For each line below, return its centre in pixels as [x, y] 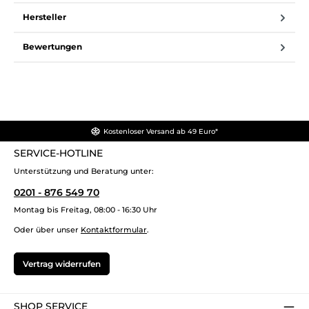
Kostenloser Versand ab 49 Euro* [161, 131]
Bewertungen [52, 47]
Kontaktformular [114, 229]
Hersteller [44, 17]
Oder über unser [47, 229]
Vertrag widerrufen [62, 264]
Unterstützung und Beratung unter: [84, 171]
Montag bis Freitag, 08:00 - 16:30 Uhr [86, 210]
